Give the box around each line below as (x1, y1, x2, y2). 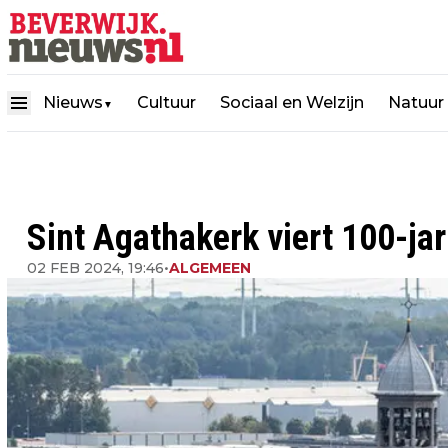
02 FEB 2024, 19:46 (27, 259, 164, 277)
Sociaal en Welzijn (220, 92, 364, 112)
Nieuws (43, 92, 103, 112)
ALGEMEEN (169, 259, 251, 277)
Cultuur (137, 92, 196, 112)
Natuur (388, 92, 444, 112)
